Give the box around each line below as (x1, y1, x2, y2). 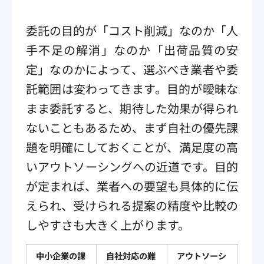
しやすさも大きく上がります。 (26, 216, 190, 233)
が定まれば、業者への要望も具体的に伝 (26, 177, 238, 194)
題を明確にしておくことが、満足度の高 (26, 138, 238, 156)
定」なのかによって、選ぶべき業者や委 (26, 60, 238, 78)
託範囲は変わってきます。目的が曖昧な (26, 80, 238, 97)
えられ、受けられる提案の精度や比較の (26, 196, 238, 214)
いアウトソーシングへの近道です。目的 (26, 157, 238, 175)
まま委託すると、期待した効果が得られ (26, 99, 238, 117)
